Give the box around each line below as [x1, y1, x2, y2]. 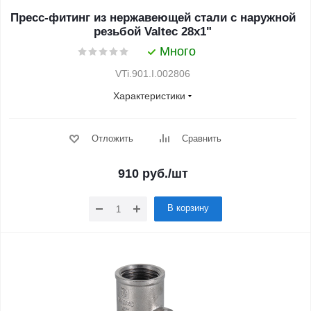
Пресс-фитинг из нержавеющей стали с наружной [10, 11, 296, 24]
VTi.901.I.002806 [115, 68, 190, 79]
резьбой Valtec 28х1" [94, 25, 212, 38]
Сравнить [181, 133, 221, 144]
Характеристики [113, 90, 185, 101]
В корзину [167, 203, 209, 213]
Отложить [91, 133, 133, 144]
